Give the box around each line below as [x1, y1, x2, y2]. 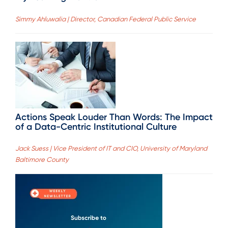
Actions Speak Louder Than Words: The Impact [15, 111, 213, 123]
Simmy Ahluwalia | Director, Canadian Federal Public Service [15, 15, 196, 23]
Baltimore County [15, 156, 69, 163]
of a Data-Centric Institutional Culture [15, 121, 177, 132]
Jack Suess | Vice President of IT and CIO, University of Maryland [15, 145, 207, 152]
